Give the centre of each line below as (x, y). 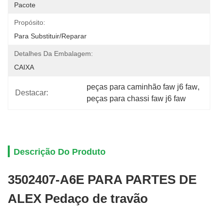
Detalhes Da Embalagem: (54, 54)
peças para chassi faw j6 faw (136, 99)
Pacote (25, 5)
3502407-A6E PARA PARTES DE (102, 180)
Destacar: (32, 93)
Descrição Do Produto (60, 152)
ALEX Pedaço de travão (78, 199)
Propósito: (30, 22)
